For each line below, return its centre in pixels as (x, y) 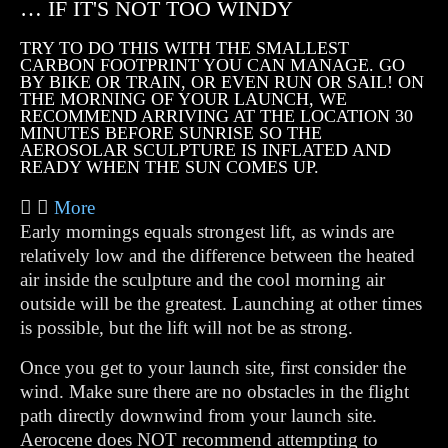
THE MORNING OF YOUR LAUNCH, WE (183, 99)
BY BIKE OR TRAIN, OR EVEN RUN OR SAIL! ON (222, 82)
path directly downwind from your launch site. (198, 415)
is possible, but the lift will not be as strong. (186, 327)
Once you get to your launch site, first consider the (213, 367)
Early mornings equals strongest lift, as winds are (207, 231)
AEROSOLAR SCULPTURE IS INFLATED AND (205, 150)
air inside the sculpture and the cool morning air (202, 279)
